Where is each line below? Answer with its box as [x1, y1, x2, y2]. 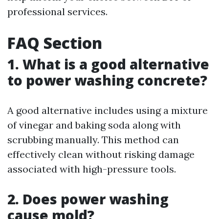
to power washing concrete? [7, 71, 207, 89]
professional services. [7, 5, 108, 18]
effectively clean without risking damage [7, 148, 195, 160]
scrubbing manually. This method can [7, 133, 179, 146]
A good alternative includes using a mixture [7, 104, 208, 116]
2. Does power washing [7, 190, 169, 208]
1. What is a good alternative [7, 55, 209, 73]
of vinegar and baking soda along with [7, 119, 181, 131]
